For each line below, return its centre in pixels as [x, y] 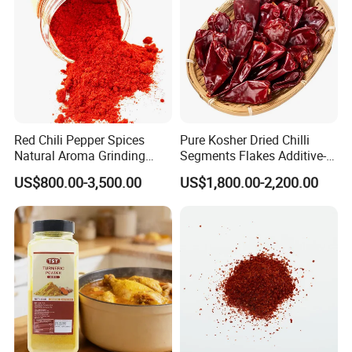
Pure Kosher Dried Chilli [244, 140]
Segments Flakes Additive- [253, 156]
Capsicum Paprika [65, 172]
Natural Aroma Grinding [80, 156]
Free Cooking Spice [233, 172]
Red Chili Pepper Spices [80, 140]
